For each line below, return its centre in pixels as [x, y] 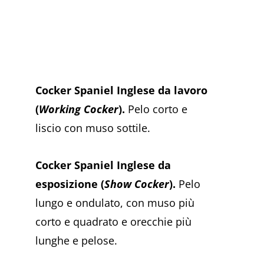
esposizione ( [70, 184]
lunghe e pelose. [76, 241]
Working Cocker [79, 109]
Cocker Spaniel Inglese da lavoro [121, 90]
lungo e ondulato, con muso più [115, 203]
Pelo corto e [156, 109]
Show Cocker [137, 184]
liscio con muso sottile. [93, 128]
